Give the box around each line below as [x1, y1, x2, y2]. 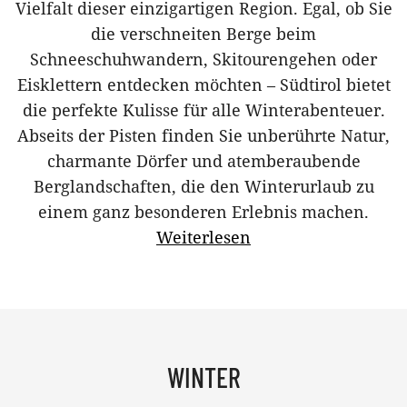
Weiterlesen [156, 225, 251, 248]
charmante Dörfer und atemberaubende [46, 149, 361, 172]
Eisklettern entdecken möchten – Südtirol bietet [16, 73, 391, 95]
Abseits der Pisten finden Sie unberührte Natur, [17, 124, 390, 146]
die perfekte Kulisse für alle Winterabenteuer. [22, 98, 385, 121]
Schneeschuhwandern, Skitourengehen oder [30, 47, 377, 70]
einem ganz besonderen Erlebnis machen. [38, 200, 369, 223]
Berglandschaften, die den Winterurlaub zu [33, 174, 374, 197]
